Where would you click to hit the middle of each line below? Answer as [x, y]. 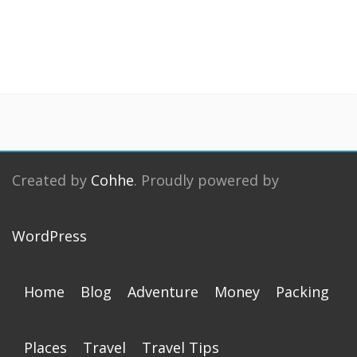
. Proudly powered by [206, 180]
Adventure [163, 292]
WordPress [49, 236]
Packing [302, 292]
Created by [51, 180]
